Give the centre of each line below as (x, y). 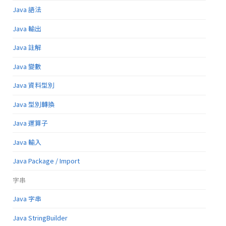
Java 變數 (27, 66)
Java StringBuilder (40, 217)
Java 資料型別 (34, 85)
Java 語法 (27, 10)
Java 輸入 (27, 142)
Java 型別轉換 (34, 104)
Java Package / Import (46, 161)
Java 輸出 (27, 28)
